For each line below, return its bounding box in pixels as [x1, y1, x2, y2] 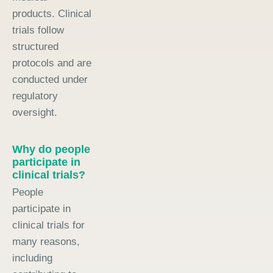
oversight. [12, 106, 57, 118]
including [12, 252, 52, 264]
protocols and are [12, 57, 91, 69]
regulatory [12, 90, 58, 102]
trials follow [12, 24, 64, 36]
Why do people [12, 143, 90, 155]
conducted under [12, 73, 88, 85]
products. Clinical [12, 7, 91, 19]
